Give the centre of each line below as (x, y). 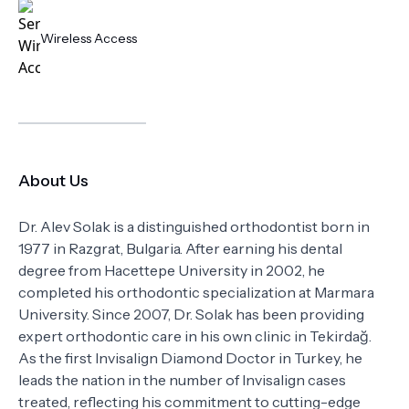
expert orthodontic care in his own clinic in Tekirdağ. (195, 336)
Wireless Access (89, 38)
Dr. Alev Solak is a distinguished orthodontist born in (194, 226)
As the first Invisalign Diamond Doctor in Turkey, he (190, 358)
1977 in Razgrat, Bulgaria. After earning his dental (180, 248)
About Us (53, 181)
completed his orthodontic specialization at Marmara (196, 292)
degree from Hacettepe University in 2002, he (172, 270)
